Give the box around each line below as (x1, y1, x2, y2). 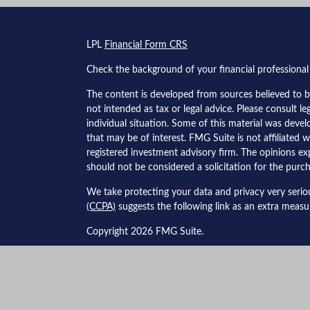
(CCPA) (86, 202, 116, 212)
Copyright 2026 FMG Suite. (86, 227, 203, 237)
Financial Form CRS (104, 40, 188, 51)
